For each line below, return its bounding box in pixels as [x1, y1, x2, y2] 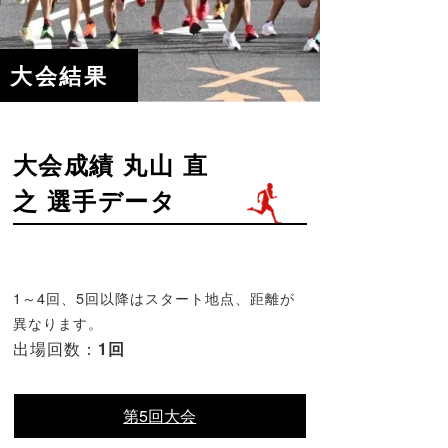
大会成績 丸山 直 [12, 146, 209, 181]
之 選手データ [12, 182, 177, 217]
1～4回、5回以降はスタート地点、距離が [12, 286, 295, 308]
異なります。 [12, 311, 103, 333]
